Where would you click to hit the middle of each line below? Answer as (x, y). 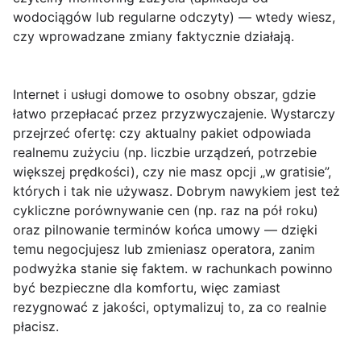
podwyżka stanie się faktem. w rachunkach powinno (173, 269)
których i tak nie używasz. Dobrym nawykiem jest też (176, 191)
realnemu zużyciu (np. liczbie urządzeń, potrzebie (165, 153)
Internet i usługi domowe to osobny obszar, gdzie (164, 95)
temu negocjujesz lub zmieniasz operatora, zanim (164, 249)
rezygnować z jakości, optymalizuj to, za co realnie (170, 307)
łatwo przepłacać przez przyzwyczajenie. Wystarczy (174, 114)
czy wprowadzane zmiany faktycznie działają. (154, 37)
